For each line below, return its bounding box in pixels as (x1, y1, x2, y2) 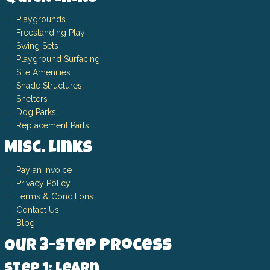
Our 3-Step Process (4, 237, 172, 255)
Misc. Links (4, 140, 92, 157)
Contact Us (16, 204, 59, 215)
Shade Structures (16, 80, 82, 90)
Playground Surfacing (16, 54, 100, 64)
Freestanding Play (16, 27, 85, 37)
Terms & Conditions (16, 191, 93, 201)
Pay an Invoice (16, 165, 72, 175)
